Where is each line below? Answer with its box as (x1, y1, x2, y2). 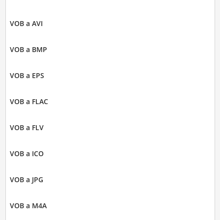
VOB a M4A (9, 200, 47, 210)
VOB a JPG (9, 174, 43, 184)
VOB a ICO (9, 148, 44, 158)
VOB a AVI (9, 18, 43, 28)
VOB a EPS (9, 70, 44, 80)
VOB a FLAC (9, 96, 48, 106)
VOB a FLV (9, 122, 44, 132)
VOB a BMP (9, 44, 47, 54)
